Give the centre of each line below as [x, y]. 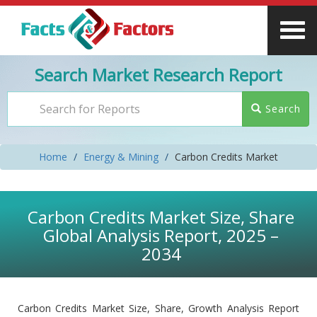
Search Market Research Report [158, 75]
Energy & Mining [121, 157]
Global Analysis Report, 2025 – [161, 235]
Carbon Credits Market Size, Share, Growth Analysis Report [158, 308]
